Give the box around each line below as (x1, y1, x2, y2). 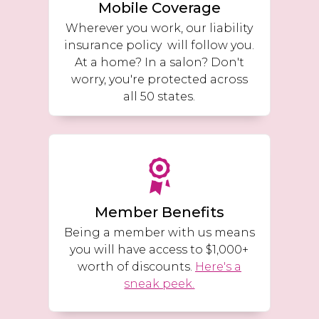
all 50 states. (123, 89, 196, 103)
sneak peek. (124, 276, 195, 291)
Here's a (194, 259, 241, 273)
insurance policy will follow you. (64, 38, 255, 52)
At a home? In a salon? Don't (74, 55, 244, 69)
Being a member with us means (63, 225, 255, 239)
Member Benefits (94, 203, 224, 221)
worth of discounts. (77, 259, 195, 273)
